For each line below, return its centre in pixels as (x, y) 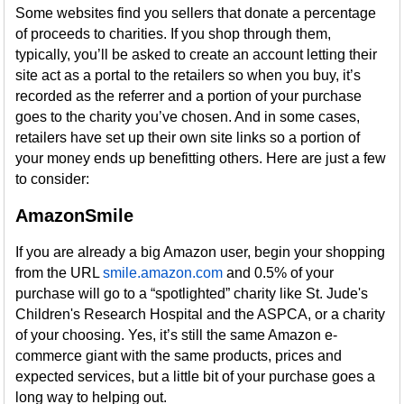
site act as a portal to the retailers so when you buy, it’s (188, 75)
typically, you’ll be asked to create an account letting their (197, 55)
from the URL (60, 273)
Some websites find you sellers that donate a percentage (196, 13)
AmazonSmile (78, 216)
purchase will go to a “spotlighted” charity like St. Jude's (192, 294)
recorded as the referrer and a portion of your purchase (189, 96)
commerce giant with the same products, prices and (179, 356)
